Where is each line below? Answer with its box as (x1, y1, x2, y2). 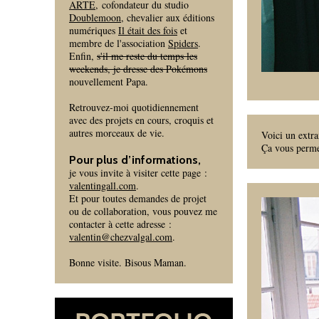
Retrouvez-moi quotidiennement (69, 100, 199, 114)
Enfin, (69, 49, 97, 63)
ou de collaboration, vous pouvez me (69, 204, 217, 218)
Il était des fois (118, 23, 177, 37)
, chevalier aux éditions (121, 11, 214, 24)
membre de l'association (69, 36, 168, 50)
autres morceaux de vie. (69, 126, 164, 140)
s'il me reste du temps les (97, 49, 197, 63)
